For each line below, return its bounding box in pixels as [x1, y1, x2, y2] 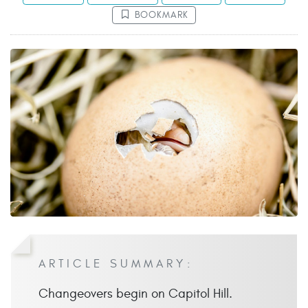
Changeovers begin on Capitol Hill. [38, 286, 232, 302]
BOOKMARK [134, 10, 189, 21]
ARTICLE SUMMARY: [38, 257, 194, 272]
